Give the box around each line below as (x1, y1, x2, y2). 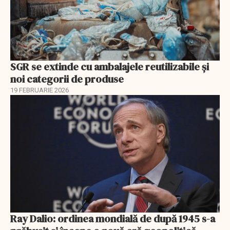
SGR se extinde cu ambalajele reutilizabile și (10, 59, 209, 74)
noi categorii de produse (10, 71, 124, 86)
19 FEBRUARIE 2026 (10, 86, 69, 94)
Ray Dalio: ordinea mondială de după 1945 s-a (10, 212, 215, 226)
